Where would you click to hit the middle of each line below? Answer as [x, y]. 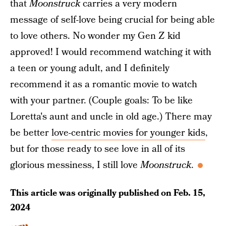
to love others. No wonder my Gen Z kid [95, 36]
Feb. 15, [189, 193]
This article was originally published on [92, 193]
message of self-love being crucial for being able [112, 20]
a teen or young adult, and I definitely [90, 68]
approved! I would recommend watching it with [111, 52]
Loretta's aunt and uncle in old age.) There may [111, 117]
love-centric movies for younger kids [128, 133]
